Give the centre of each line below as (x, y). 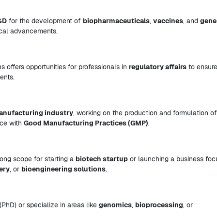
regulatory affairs (158, 67)
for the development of (45, 21)
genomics (115, 205)
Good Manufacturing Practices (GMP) (86, 123)
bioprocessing (159, 205)
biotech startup (102, 159)
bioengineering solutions (63, 169)
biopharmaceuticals (116, 21)
